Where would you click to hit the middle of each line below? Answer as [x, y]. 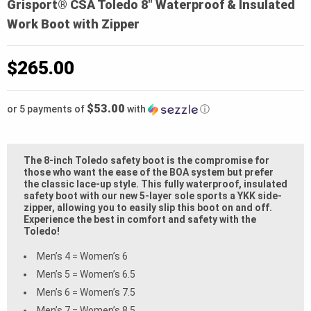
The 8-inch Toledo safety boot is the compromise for [146, 160]
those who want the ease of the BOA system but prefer [149, 172]
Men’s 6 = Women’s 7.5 [86, 292]
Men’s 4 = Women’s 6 [82, 256]
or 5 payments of [47, 109]
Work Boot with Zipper [73, 24]
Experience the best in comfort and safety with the [140, 219]
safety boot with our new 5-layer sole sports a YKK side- [153, 195]
